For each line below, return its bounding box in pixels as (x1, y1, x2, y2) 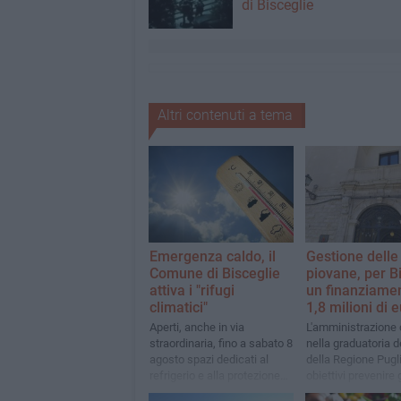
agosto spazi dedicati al (149, 353, 269, 367)
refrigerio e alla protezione (149, 369, 280, 383)
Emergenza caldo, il (149, 248, 276, 266)
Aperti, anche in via (149, 320, 244, 335)
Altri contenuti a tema (157, 107, 293, 124)
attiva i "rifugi (149, 282, 235, 300)
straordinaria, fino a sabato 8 (149, 337, 293, 351)
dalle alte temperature (149, 385, 260, 399)
